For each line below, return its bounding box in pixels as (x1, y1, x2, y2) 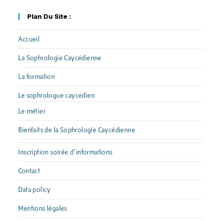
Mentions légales (18, 205, 67, 213)
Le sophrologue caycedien (18, 92, 95, 100)
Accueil (18, 36, 40, 43)
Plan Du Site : (27, 12, 72, 21)
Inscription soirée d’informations (18, 148, 112, 156)
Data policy (18, 186, 51, 194)
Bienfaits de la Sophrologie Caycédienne (18, 126, 136, 134)
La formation (18, 73, 55, 81)
